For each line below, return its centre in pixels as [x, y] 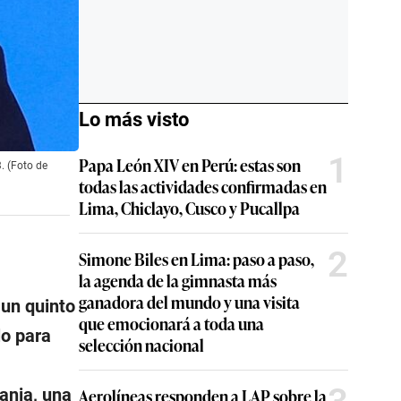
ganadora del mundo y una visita [189, 302]
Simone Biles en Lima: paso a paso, [196, 259]
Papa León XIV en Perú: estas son [190, 165]
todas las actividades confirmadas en [203, 186]
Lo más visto [134, 119]
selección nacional [141, 345]
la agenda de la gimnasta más [178, 280]
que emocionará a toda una [171, 323]
